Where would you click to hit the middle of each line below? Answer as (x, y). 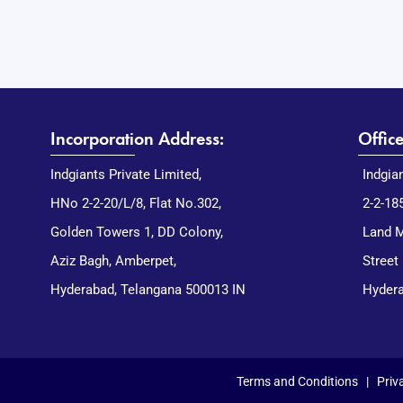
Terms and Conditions (297, 382)
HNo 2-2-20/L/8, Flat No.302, (135, 204)
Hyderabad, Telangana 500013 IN (148, 290)
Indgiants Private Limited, (125, 175)
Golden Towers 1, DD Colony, (136, 233)
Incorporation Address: (137, 139)
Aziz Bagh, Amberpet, (113, 261)
